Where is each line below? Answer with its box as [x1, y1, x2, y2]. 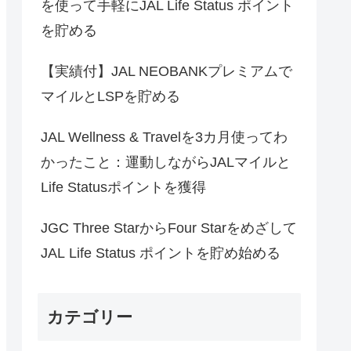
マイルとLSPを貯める [41, 88, 180, 104]
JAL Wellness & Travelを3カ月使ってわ [41, 128, 288, 145]
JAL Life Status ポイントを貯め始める [41, 244, 280, 261]
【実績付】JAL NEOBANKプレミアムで [41, 63, 292, 79]
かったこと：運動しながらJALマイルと [41, 154, 291, 170]
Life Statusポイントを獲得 [41, 179, 206, 195]
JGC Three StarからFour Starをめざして [41, 219, 297, 236]
